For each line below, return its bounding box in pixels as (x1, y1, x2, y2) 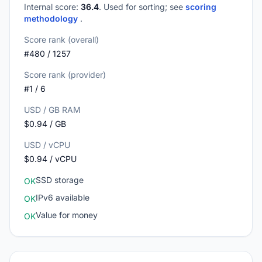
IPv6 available (36, 192, 89, 202)
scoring (185, 2, 216, 12)
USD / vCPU (24, 140, 70, 150)
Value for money (36, 210, 98, 220)
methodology (24, 13, 80, 23)
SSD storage (36, 175, 84, 185)
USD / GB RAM (24, 105, 81, 115)
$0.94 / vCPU (24, 154, 77, 164)
